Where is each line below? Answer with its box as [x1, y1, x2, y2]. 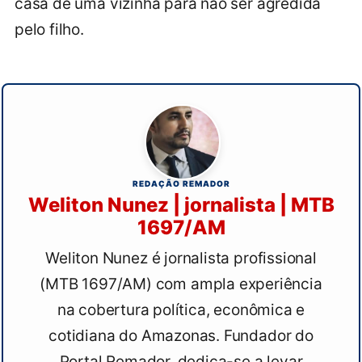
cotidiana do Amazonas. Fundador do [48, 326, 314, 346]
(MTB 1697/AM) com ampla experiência [40, 275, 322, 294]
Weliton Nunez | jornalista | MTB [27, 193, 335, 217]
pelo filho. [15, 19, 84, 39]
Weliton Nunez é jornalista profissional [45, 249, 317, 268]
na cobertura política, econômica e [57, 301, 305, 320]
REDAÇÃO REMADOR [132, 179, 230, 189]
